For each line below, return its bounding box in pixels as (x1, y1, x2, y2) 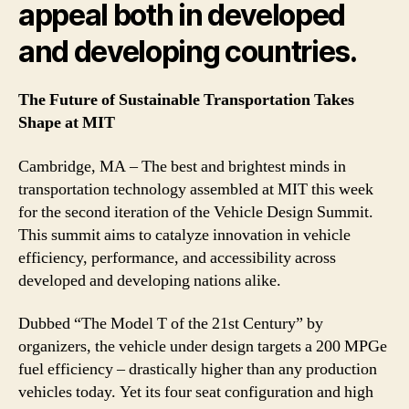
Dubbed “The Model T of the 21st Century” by (18, 313, 323, 334)
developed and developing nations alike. (18, 269, 281, 291)
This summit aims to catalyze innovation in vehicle (18, 224, 351, 246)
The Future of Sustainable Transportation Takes (18, 89, 354, 110)
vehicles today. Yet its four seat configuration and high (18, 382, 373, 403)
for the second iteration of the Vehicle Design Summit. (18, 201, 373, 223)
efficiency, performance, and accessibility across (18, 246, 336, 268)
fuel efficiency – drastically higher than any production (18, 359, 377, 380)
